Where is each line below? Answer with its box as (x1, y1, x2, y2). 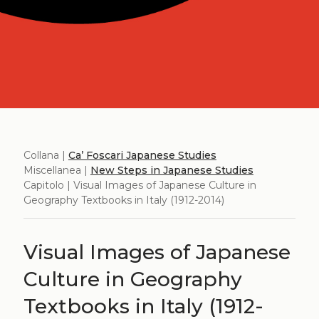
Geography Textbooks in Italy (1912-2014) (23, 194, 224, 207)
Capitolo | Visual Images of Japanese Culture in (23, 179, 256, 192)
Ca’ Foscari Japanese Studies (68, 149, 216, 162)
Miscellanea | (23, 164, 90, 177)
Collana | (23, 149, 68, 162)
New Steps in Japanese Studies (90, 164, 253, 177)
